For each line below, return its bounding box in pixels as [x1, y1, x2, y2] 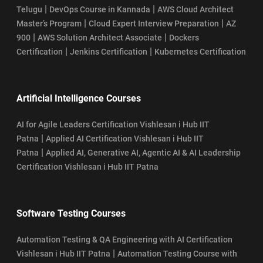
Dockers [169, 32, 199, 42]
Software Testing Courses [16, 207, 126, 219]
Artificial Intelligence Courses [16, 92, 141, 104]
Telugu [16, 4, 42, 14]
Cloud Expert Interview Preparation [89, 18, 219, 28]
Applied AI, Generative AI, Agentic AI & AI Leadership [46, 147, 241, 157]
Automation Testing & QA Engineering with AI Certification [16, 234, 232, 244]
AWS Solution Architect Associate [38, 32, 162, 42]
